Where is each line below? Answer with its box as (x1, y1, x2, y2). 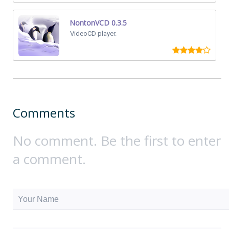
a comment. (13, 150, 86, 169)
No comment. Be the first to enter (13, 131, 221, 150)
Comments (13, 104, 75, 122)
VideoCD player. (70, 30, 117, 38)
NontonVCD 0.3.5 (70, 18, 127, 28)
